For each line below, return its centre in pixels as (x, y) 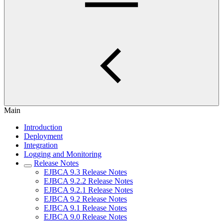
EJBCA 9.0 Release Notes (85, 217)
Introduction (43, 127)
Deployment (43, 136)
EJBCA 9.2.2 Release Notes (88, 181)
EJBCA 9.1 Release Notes (85, 208)
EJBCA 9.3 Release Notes (85, 172)
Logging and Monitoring (63, 154)
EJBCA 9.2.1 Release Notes (88, 190)
